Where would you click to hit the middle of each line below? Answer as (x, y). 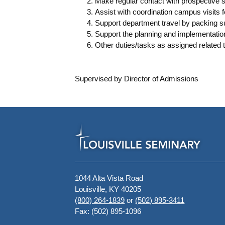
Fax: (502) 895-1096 (108, 211)
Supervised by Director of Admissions (137, 78)
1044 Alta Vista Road (109, 178)
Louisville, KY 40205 (108, 189)
